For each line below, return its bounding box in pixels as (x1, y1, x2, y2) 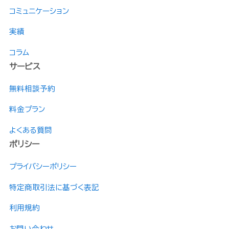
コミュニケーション (9, 7, 69, 15)
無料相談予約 (9, 84, 55, 93)
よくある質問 (9, 126, 52, 134)
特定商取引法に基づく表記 (9, 183, 99, 191)
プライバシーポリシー (9, 163, 77, 171)
